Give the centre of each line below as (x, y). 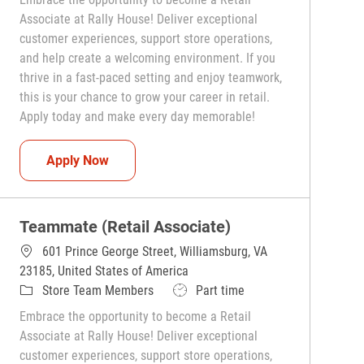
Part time (221, 291)
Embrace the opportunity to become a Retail (136, 317)
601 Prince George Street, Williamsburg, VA (155, 252)
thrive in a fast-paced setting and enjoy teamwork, (151, 78)
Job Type (196, 290)
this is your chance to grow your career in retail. (145, 97)
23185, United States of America (104, 271)
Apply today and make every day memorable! (138, 117)
